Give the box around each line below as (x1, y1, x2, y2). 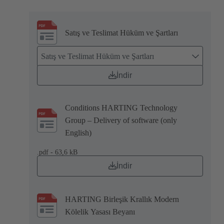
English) (65, 128, 91, 137)
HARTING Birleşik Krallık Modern (65, 195, 179, 204)
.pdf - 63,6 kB (37, 148, 77, 156)
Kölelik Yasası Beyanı (65, 207, 135, 216)
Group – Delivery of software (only (65, 116, 177, 125)
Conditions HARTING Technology (65, 103, 177, 112)
